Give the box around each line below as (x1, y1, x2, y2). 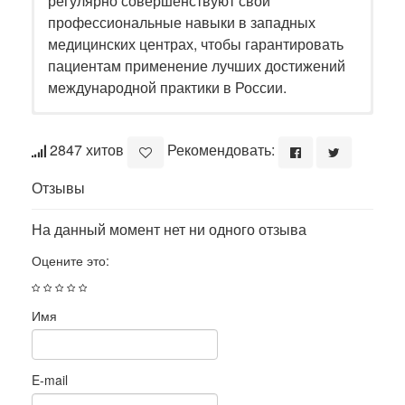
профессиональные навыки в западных (48, 12, 316, 33)
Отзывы (32, 177, 85, 199)
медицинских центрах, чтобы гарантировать (48, 33, 344, 55)
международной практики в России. (48, 77, 287, 99)
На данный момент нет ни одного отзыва (32, 219, 306, 240)
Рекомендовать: (164, 139, 278, 161)
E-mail (32, 371, 68, 390)
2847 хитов (46, 139, 127, 161)
